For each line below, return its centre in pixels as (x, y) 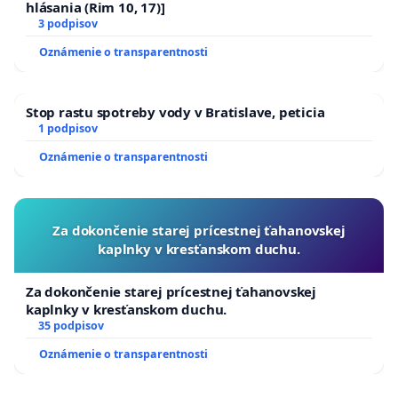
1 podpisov (68, 128)
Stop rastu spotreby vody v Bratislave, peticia (175, 111)
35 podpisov (71, 325)
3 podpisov (68, 23)
